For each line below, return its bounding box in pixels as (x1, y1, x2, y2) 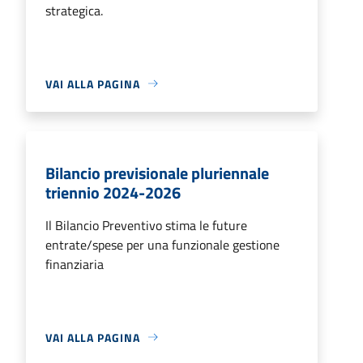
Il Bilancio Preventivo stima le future (45, 215, 247, 235)
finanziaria (45, 254, 104, 274)
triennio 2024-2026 (45, 179, 181, 205)
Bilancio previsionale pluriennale (45, 160, 269, 186)
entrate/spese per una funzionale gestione (45, 234, 280, 254)
